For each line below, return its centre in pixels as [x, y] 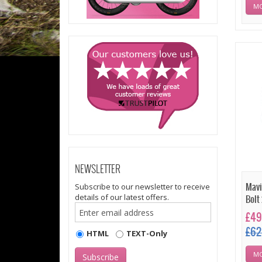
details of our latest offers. [122, 197]
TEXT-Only [147, 233]
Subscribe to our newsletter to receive [142, 187]
